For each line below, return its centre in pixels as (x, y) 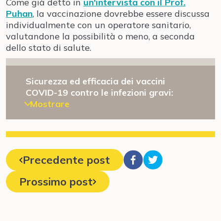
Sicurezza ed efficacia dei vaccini (95, 81)
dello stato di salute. (49, 48)
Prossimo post (56, 182)
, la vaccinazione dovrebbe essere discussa (121, 14)
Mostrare (50, 104)
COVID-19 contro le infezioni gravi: (99, 92)
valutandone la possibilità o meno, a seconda (100, 36)
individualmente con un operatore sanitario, (98, 25)
